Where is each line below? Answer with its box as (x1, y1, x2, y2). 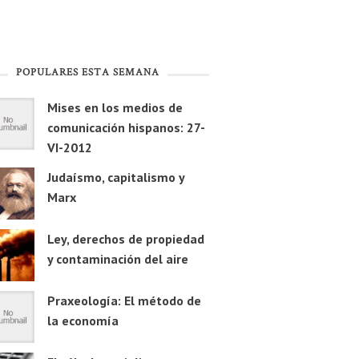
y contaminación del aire (46, 251, 188, 268)
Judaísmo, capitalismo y (46, 169, 184, 186)
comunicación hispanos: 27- (46, 119, 205, 136)
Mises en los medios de (46, 99, 183, 116)
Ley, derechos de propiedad (46, 231, 204, 248)
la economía (46, 313, 119, 329)
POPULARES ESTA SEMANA (15, 66, 159, 81)
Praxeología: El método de (46, 292, 201, 309)
